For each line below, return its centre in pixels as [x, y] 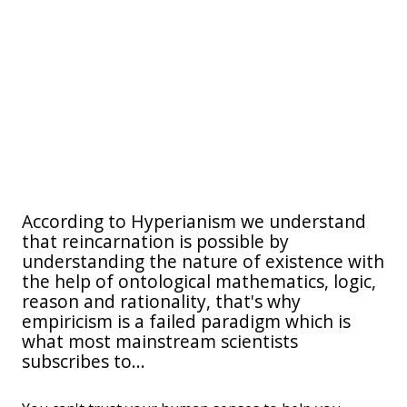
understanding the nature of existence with [203, 262]
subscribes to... [84, 362]
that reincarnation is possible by [155, 242]
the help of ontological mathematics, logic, [199, 282]
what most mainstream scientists [160, 342]
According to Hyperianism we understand [194, 222]
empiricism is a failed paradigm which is [186, 322]
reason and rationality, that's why [161, 302]
